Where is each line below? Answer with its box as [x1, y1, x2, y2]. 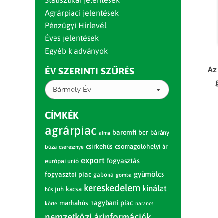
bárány [150, 129, 169, 136]
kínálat [142, 183, 167, 193]
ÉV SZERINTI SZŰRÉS [45, 65, 134, 76]
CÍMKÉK [45, 109, 79, 121]
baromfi [112, 128, 136, 136]
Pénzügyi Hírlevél [45, 21, 107, 30]
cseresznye [59, 144, 84, 150]
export [81, 155, 105, 165]
